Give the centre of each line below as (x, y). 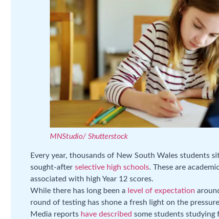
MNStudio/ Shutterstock (89, 137)
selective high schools (112, 167)
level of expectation (161, 191)
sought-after (53, 167)
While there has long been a (79, 191)
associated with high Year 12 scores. (92, 179)
